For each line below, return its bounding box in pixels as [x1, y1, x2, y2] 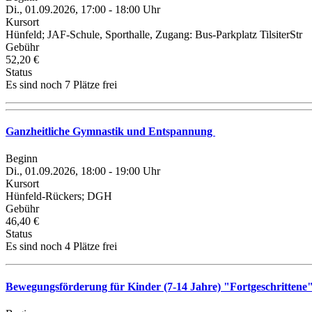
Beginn [6, 153, 38, 165]
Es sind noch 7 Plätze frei [6, 78, 117, 91]
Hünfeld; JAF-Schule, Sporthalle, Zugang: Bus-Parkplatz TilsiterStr [6, 28, 302, 40]
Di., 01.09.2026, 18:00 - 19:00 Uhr [6, 165, 160, 178]
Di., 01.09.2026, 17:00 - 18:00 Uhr [6, 3, 160, 15]
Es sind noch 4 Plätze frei [6, 240, 117, 253]
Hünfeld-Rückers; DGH [6, 190, 112, 203]
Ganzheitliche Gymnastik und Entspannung [6, 125, 215, 138]
